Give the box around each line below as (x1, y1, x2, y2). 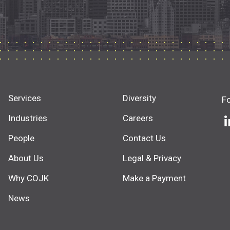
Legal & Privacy (123, 153, 181, 164)
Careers (123, 112, 153, 123)
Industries (8, 112, 47, 123)
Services (8, 92, 41, 103)
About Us (8, 153, 44, 164)
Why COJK (8, 173, 49, 184)
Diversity (123, 92, 156, 103)
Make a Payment (123, 173, 186, 184)
